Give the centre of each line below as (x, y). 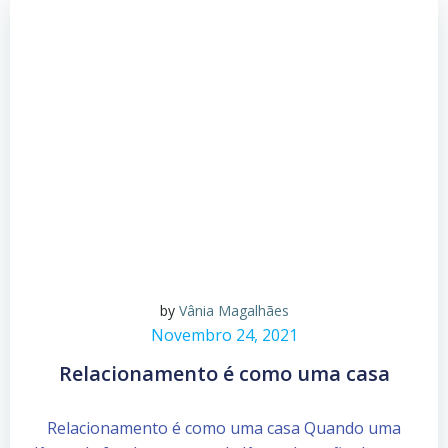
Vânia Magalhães (233, 310)
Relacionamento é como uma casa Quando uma (224, 427)
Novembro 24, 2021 (224, 334)
